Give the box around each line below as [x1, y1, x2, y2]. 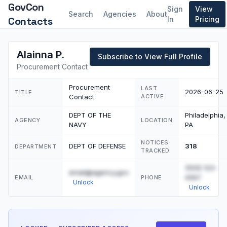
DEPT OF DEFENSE [69, 142, 126, 150]
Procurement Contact [17, 62, 88, 71]
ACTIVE [141, 93, 164, 100]
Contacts [8, 15, 52, 28]
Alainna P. [17, 49, 64, 61]
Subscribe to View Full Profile [98, 52, 202, 61]
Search [68, 10, 93, 18]
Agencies [103, 10, 136, 18]
